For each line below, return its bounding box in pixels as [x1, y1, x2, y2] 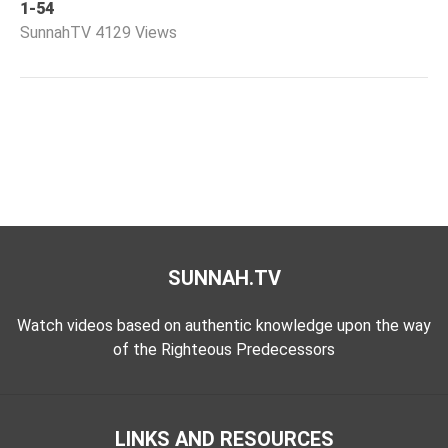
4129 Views [95, 22, 177, 42]
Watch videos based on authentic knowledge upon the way [17, 315, 431, 335]
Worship [32, 11, 88, 30]
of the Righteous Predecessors [113, 339, 335, 359]
